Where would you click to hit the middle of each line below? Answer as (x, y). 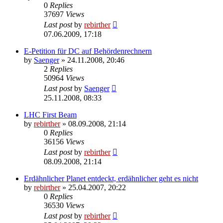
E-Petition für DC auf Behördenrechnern (88, 51)
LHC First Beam (50, 114)
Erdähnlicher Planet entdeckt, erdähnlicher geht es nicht (111, 178)
